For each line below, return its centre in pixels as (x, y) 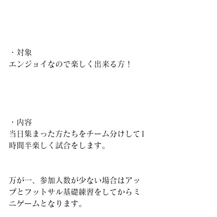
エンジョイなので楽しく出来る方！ (71, 64)
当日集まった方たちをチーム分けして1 (77, 134)
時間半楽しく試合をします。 (59, 145)
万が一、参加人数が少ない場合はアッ (75, 180)
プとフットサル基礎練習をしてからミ (75, 192)
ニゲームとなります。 (47, 203)
